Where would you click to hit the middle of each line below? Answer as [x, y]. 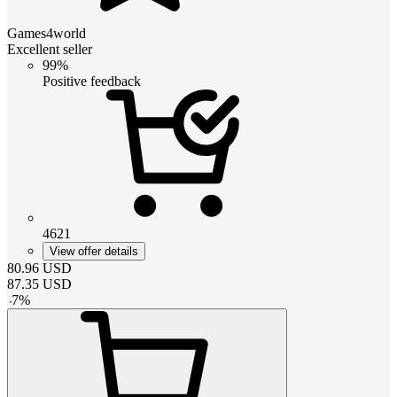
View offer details [94, 251]
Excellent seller [50, 49]
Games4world [47, 33]
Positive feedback [92, 81]
